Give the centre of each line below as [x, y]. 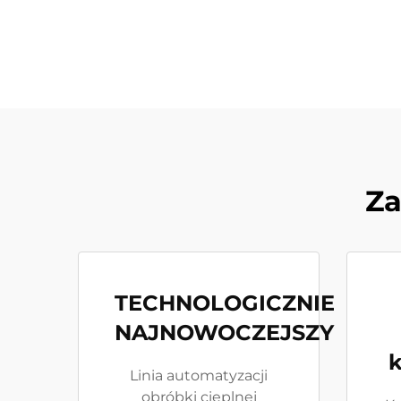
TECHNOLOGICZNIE [225, 303]
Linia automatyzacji [199, 375]
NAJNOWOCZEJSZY [224, 333]
